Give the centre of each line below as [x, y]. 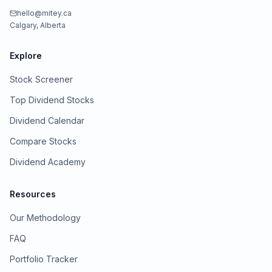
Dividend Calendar [47, 121]
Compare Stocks [43, 141]
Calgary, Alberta [38, 25]
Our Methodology [45, 218]
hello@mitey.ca [44, 13]
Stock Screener [41, 79]
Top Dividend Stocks [52, 100]
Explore [26, 56]
